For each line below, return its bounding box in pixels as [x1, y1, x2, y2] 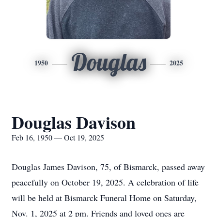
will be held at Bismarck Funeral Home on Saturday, [12, 192, 197, 203]
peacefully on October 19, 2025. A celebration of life [12, 176, 199, 188]
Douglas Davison [12, 109, 136, 135]
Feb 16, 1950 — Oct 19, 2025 [12, 132, 104, 142]
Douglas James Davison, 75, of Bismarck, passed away [12, 161, 205, 172]
